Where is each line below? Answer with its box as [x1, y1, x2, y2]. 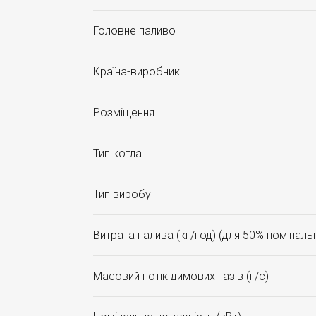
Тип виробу [93, 188, 151, 201]
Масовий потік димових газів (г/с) [93, 269, 269, 283]
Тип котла [93, 147, 142, 160]
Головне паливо [93, 24, 176, 37]
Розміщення [93, 106, 154, 119]
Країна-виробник [93, 65, 180, 78]
